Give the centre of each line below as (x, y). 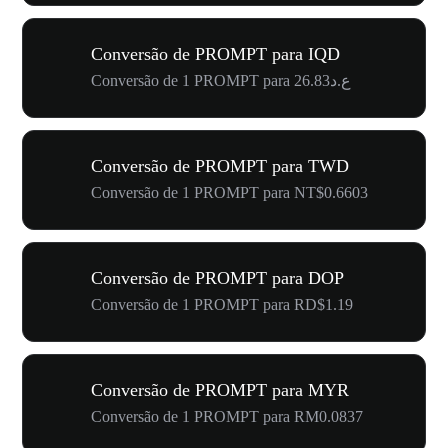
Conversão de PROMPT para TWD (220, 165)
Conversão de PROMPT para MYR (220, 389)
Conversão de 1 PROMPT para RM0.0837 (227, 416)
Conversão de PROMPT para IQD (215, 53)
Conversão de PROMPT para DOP (217, 277)
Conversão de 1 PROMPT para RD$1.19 (222, 304)
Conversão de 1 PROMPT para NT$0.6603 (229, 192)
